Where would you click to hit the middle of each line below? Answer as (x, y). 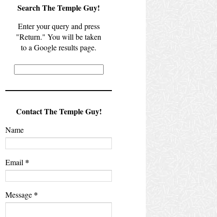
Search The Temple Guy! (59, 7)
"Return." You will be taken (59, 36)
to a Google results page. (59, 47)
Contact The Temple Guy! (59, 111)
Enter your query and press (59, 26)
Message (20, 194)
